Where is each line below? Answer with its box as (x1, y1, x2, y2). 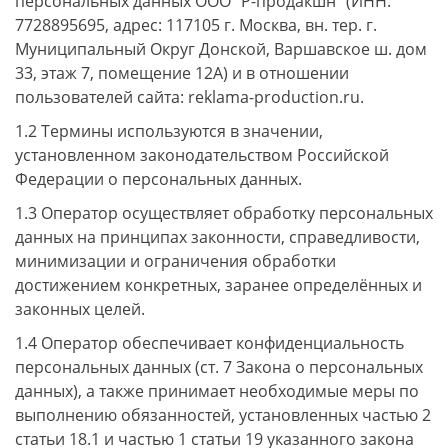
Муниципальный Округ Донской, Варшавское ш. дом (15, 38, 427, 60)
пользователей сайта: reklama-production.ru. (15, 86, 364, 108)
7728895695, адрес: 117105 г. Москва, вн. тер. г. (15, 14, 377, 36)
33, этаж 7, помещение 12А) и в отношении (15, 62, 349, 84)
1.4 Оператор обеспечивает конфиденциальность (15, 332, 404, 354)
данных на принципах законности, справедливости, (15, 226, 420, 248)
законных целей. (15, 298, 145, 320)
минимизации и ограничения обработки (15, 250, 336, 272)
